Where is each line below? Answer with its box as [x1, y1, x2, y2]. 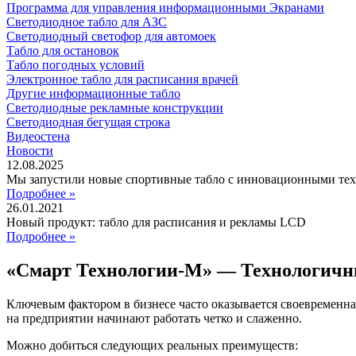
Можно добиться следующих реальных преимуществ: [6, 338, 298, 352]
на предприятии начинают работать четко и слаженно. [6, 311, 302, 325]
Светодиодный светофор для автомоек [6, 29, 216, 43]
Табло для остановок [6, 44, 119, 57]
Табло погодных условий [6, 58, 145, 72]
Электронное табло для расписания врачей [6, 72, 238, 86]
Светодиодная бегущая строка [6, 115, 170, 129]
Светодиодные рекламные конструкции [6, 101, 223, 114]
